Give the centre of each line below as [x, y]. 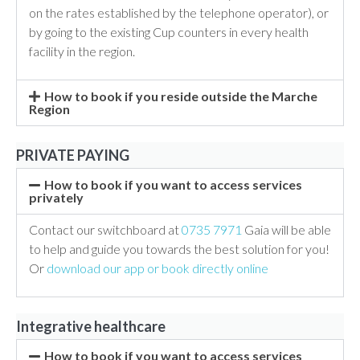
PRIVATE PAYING [73, 155]
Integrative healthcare [91, 326]
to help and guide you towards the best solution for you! [179, 248]
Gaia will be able [286, 229]
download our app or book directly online [157, 268]
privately [56, 197]
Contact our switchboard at [105, 229]
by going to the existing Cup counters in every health [169, 31]
